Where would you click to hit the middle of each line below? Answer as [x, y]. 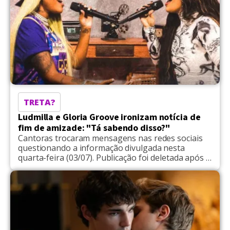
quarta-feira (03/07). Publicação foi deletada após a [114, 157]
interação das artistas [59, 167]
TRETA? [40, 102]
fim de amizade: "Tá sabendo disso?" [94, 128]
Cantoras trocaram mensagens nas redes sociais [110, 138]
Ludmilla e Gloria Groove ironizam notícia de [109, 117]
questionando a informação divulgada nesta [101, 148]
